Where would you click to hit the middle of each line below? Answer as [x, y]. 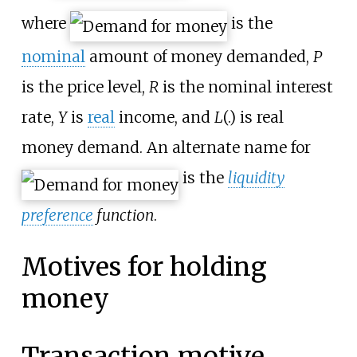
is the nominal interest [245, 87]
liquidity [256, 178]
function [123, 215]
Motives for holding [144, 267]
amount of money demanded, [199, 57]
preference [57, 215]
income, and [164, 117]
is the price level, [85, 87]
